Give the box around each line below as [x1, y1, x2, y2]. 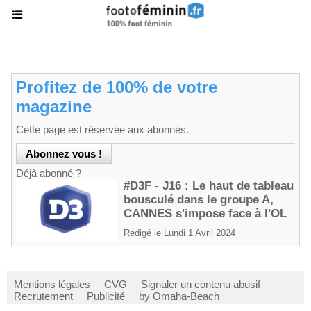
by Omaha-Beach [139, 290, 219, 302]
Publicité [87, 290, 125, 302]
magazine [16, 97, 92, 116]
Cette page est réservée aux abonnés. [16, 124, 189, 135]
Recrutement [14, 290, 73, 302]
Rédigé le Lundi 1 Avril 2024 [124, 228, 235, 238]
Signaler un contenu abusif [141, 278, 260, 290]
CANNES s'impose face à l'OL [124, 207, 287, 220]
